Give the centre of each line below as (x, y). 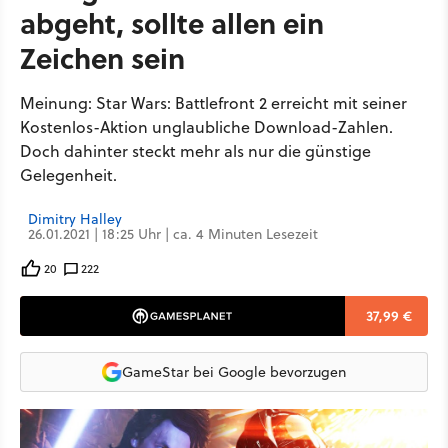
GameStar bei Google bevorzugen (234, 371)
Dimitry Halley (75, 219)
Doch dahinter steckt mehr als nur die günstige (195, 151)
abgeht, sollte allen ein (172, 22)
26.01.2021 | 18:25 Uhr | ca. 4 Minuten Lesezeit (173, 234)
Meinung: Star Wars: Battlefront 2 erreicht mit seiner (213, 103)
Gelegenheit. (68, 175)
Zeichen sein (102, 57)
